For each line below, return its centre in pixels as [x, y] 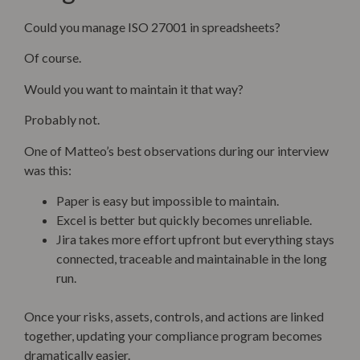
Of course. [53, 58]
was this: [48, 170]
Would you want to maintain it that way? [134, 88]
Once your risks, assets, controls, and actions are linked [174, 316]
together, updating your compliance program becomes [173, 335]
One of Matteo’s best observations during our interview [176, 150]
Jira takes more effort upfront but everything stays [195, 239]
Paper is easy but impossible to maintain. [168, 200]
